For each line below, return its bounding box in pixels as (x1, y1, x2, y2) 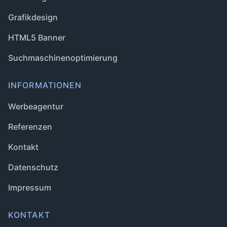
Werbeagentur (8, 101, 63, 111)
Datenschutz (8, 162, 58, 172)
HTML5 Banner (8, 32, 65, 43)
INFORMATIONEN (8, 80, 82, 90)
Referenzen (8, 122, 52, 132)
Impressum (8, 182, 51, 193)
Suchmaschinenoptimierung (8, 53, 118, 63)
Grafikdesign (8, 12, 58, 22)
